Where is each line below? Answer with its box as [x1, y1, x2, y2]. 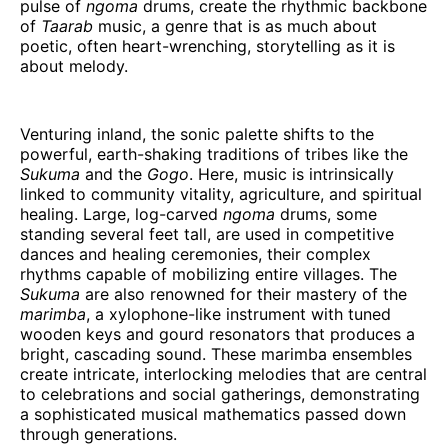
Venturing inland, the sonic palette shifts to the [20, 123, 374, 144]
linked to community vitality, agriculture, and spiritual [20, 183, 422, 204]
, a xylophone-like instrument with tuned [86, 303, 391, 324]
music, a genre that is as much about [98, 15, 377, 36]
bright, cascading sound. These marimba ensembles [20, 343, 412, 364]
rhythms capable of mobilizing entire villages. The [20, 263, 397, 284]
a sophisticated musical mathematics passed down [20, 403, 406, 424]
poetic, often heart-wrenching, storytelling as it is [20, 35, 395, 56]
